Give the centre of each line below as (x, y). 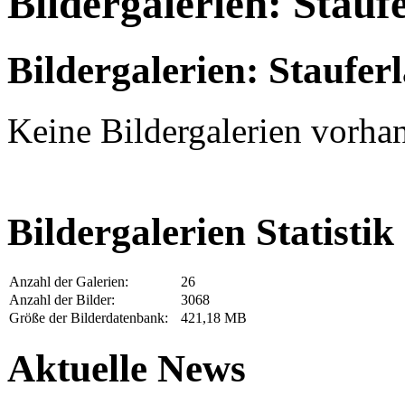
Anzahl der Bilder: (62, 299)
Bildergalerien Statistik (201, 231)
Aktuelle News (127, 368)
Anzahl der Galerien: (69, 281)
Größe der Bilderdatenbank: (89, 317)
